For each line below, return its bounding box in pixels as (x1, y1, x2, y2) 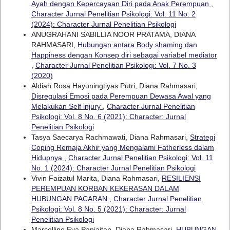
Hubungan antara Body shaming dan (77, 40, 197, 49)
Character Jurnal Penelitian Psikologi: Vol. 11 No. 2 (31, 9, 196, 18)
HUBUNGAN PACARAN (31, 194, 109, 203)
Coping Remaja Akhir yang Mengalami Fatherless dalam (31, 143, 214, 151)
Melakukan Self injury (31, 102, 103, 110)
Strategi (189, 132, 215, 141)
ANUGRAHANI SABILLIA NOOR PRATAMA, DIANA (31, 30, 195, 39)
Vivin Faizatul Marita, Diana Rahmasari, (31, 174, 162, 182)
